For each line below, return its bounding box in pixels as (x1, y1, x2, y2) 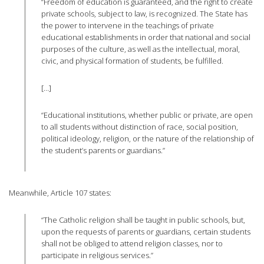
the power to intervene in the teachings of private (41, 20, 214, 31)
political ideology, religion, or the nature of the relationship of (41, 133, 255, 144)
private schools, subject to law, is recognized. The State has (41, 8, 248, 19)
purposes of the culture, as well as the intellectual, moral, (41, 44, 240, 55)
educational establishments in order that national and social (41, 32, 251, 43)
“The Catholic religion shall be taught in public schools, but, (41, 214, 246, 226)
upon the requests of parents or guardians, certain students (41, 226, 251, 237)
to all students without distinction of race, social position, (41, 121, 239, 133)
